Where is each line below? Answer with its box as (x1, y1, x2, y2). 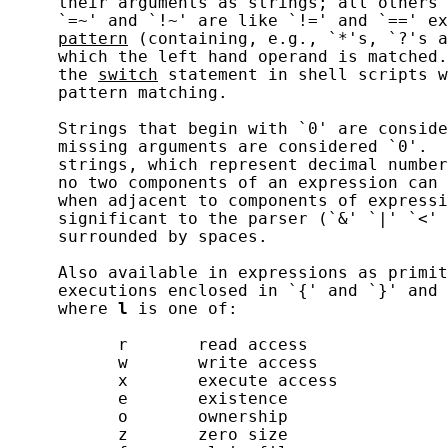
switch (98, 65, 158, 84)
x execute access (8, 371, 338, 390)
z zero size (8, 425, 288, 444)
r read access (8, 335, 308, 354)
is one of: (128, 299, 238, 318)
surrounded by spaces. (8, 227, 268, 246)
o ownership (8, 407, 288, 426)
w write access (8, 353, 318, 372)
